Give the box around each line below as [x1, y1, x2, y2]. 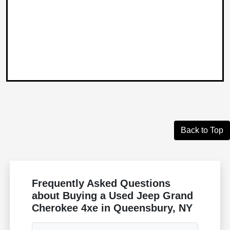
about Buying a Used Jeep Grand [32, 190, 194, 202]
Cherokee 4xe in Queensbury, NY [32, 202, 193, 214]
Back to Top [181, 126, 223, 135]
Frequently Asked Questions [32, 178, 171, 189]
